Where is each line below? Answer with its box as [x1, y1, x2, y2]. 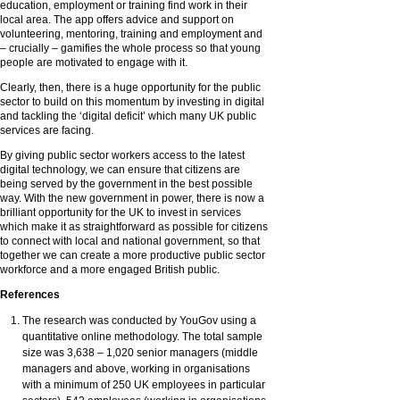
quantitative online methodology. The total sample [22, 330, 262, 343]
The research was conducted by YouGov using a [22, 314, 256, 327]
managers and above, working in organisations [22, 362, 250, 375]
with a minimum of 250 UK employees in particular [22, 379, 265, 391]
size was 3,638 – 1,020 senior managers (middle [22, 346, 258, 359]
